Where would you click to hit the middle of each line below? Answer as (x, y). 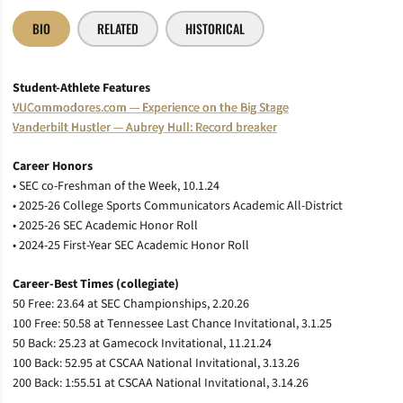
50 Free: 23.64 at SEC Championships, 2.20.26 (131, 304)
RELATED (118, 28)
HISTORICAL (215, 28)
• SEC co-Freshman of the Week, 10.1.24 (116, 186)
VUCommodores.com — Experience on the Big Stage (151, 107)
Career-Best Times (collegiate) (96, 284)
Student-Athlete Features (81, 88)
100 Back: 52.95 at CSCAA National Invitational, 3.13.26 (156, 363)
